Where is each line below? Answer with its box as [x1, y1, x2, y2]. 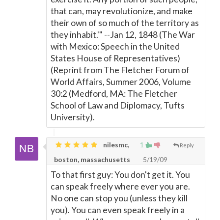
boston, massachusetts [54, 155, 130, 164]
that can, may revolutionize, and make [51, 6, 192, 16]
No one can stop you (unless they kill [51, 193, 188, 203]
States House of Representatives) [51, 53, 180, 63]
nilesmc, [102, 140, 129, 149]
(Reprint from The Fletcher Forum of [51, 65, 190, 75]
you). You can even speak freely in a [51, 205, 185, 215]
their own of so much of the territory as [51, 18, 199, 28]
